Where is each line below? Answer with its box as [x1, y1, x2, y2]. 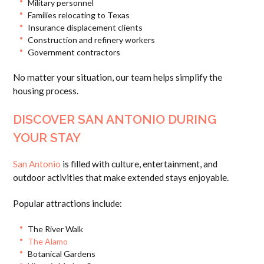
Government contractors [27, 47, 120, 58]
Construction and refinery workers [27, 35, 155, 45]
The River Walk [27, 223, 83, 234]
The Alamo [27, 236, 68, 246]
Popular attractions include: [13, 197, 123, 209]
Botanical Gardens [27, 248, 95, 259]
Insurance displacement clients [27, 22, 143, 33]
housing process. [13, 85, 79, 97]
